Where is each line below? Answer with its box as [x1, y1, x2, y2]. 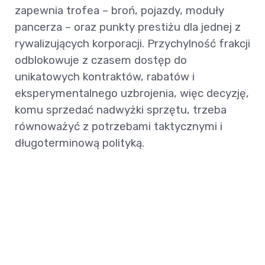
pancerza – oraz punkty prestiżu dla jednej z [15, 20, 241, 34]
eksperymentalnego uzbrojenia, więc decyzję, [15, 86, 249, 101]
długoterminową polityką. [15, 136, 144, 150]
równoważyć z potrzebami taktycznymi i [15, 119, 222, 134]
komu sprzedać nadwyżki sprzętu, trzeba [15, 103, 227, 117]
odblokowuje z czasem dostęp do [15, 53, 187, 67]
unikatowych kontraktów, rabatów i [15, 70, 195, 84]
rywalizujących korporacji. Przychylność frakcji [15, 37, 250, 51]
